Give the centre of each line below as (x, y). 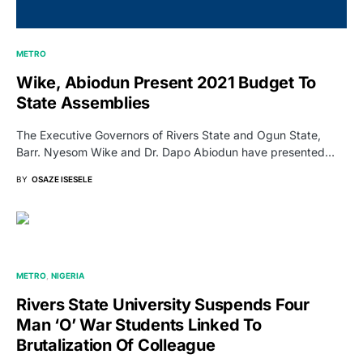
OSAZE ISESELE (62, 179)
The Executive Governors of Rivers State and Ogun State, (169, 135)
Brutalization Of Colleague (116, 345)
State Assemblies (83, 102)
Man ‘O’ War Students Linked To (139, 325)
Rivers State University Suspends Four (163, 304)
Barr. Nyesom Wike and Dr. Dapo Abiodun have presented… (175, 152)
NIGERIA (68, 275)
